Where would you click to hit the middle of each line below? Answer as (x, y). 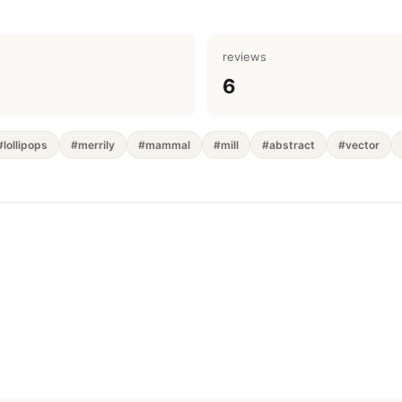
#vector (359, 145)
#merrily (93, 145)
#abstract (288, 145)
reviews (245, 57)
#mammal (164, 145)
